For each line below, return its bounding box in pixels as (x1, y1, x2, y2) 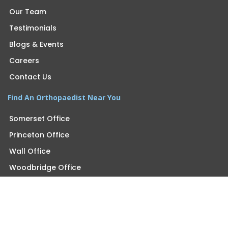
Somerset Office (9, 113, 70, 124)
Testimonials (9, 23, 56, 34)
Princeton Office (9, 130, 69, 140)
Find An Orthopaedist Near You (8, 93, 121, 103)
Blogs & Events (9, 39, 64, 50)
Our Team (9, 7, 46, 17)
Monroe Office (9, 195, 63, 206)
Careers (9, 55, 39, 66)
